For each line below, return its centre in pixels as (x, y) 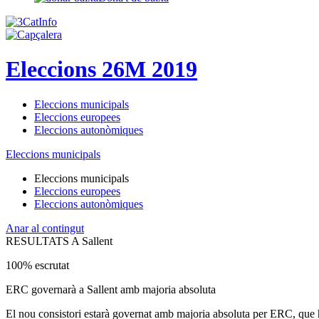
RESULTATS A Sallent (59, 241)
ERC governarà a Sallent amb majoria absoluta (111, 289)
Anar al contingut (45, 228)
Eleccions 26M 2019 (101, 69)
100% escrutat (37, 265)
